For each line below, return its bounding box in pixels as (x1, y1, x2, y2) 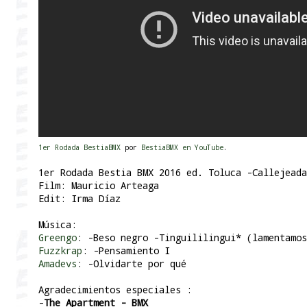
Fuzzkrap (38, 244, 82, 258)
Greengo (38, 231, 77, 245)
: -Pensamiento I (82, 244, 170, 258)
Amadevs (38, 257, 77, 271)
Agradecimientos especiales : (38, 283, 192, 297)
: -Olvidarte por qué (77, 257, 186, 271)
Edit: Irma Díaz (38, 192, 121, 206)
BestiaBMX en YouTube (141, 143, 223, 153)
